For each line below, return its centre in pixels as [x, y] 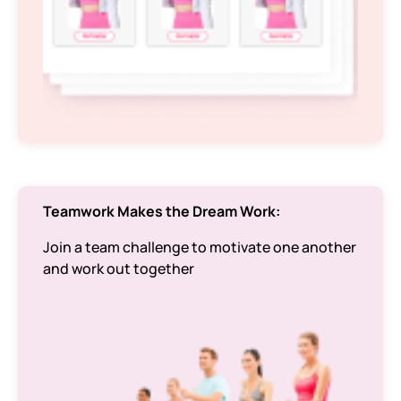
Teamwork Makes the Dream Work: [162, 211]
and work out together [119, 269]
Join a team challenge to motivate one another [200, 247]
